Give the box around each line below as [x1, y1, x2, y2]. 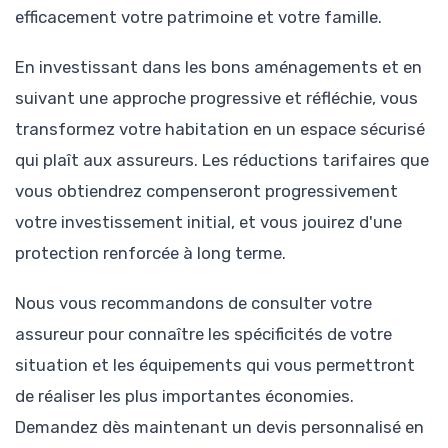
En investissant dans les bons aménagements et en [15, 56, 422, 77]
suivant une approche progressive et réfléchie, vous [15, 87, 418, 108]
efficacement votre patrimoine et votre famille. [15, 6, 382, 27]
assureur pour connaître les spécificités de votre [15, 324, 392, 345]
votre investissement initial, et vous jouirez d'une [15, 211, 402, 232]
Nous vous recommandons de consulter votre [15, 293, 372, 314]
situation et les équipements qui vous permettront [15, 355, 415, 376]
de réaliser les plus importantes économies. [15, 386, 354, 407]
